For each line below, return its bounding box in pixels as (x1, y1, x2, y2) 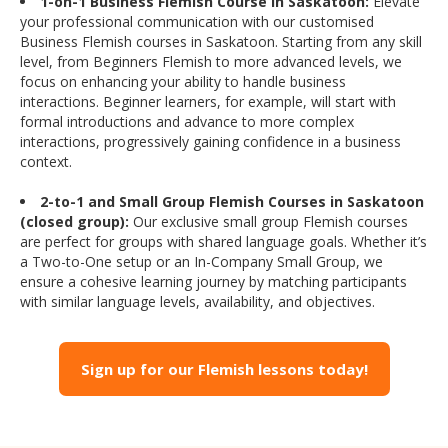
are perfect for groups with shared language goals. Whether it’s (20, 232, 427, 252)
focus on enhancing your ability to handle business (20, 72, 346, 92)
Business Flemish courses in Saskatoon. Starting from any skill (20, 32, 422, 52)
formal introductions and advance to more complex (20, 112, 354, 132)
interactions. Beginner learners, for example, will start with (20, 92, 396, 112)
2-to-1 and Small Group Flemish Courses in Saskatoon (40, 192, 424, 212)
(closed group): (20, 212, 129, 232)
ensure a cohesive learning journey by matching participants (20, 272, 407, 292)
